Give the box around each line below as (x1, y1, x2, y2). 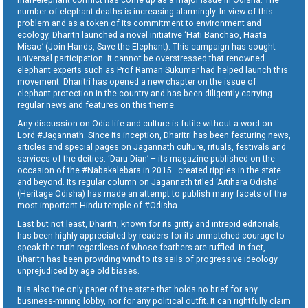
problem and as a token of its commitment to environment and (17, 17, 261, 28)
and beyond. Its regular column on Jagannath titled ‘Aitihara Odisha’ (17, 176, 278, 187)
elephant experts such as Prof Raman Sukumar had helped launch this (17, 64, 288, 75)
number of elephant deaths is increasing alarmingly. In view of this (17, 5, 273, 16)
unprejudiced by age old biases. (17, 265, 140, 276)
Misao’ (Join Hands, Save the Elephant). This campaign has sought (17, 41, 276, 52)
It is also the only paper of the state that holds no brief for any (17, 283, 258, 294)
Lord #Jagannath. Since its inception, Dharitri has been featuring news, (17, 129, 291, 140)
